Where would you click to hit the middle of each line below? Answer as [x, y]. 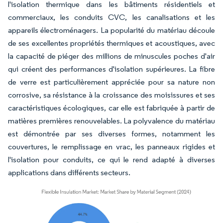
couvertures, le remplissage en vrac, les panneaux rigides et [111, 147]
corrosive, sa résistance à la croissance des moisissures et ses [111, 95]
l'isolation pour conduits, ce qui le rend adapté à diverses [111, 160]
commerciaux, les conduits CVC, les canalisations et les [111, 17]
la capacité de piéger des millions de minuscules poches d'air [111, 56]
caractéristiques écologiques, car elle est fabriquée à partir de [111, 108]
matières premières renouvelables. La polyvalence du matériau [111, 121]
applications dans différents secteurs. [69, 173]
